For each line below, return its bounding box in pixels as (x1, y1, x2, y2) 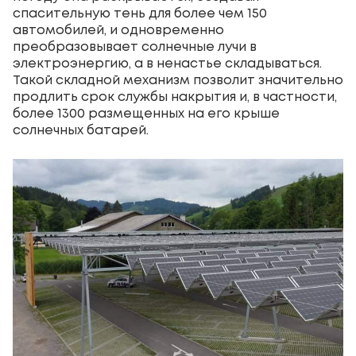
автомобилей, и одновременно (13, 25, 224, 37)
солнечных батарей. (13, 125, 149, 137)
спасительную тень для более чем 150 (13, 8, 267, 20)
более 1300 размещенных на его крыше (13, 108, 280, 120)
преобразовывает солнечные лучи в (13, 41, 257, 53)
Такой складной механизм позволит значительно (13, 75, 343, 87)
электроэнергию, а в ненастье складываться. (13, 58, 322, 70)
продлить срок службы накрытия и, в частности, (13, 91, 337, 103)
